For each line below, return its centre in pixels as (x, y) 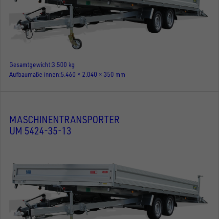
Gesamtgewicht (30, 64)
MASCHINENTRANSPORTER (65, 120)
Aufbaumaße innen (34, 74)
